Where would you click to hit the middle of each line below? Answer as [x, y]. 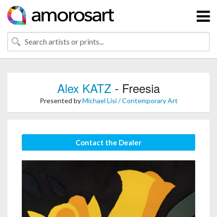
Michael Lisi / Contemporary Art [130, 101]
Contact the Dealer [108, 142]
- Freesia [136, 88]
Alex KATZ [84, 88]
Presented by [61, 101]
